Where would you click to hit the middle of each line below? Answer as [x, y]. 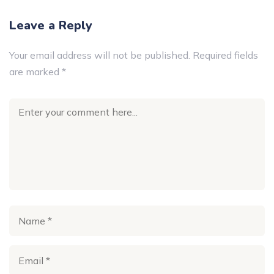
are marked [35, 71]
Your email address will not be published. [100, 55]
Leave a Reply [51, 25]
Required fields [225, 55]
